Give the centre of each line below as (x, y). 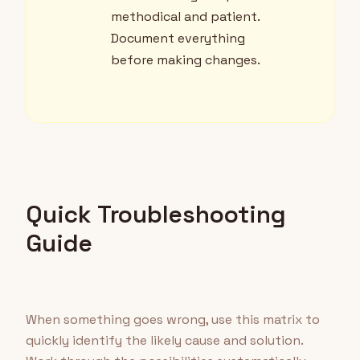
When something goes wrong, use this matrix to (173, 320)
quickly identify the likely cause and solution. (164, 341)
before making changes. (186, 60)
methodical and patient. (185, 17)
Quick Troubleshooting (156, 215)
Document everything (178, 39)
